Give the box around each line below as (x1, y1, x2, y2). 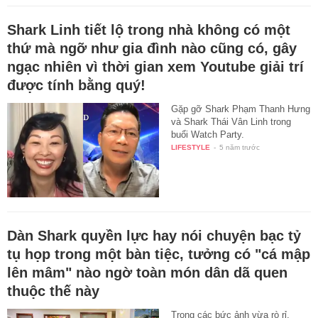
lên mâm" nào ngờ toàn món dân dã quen (7, 265, 287, 281)
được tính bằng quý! (7, 77, 146, 93)
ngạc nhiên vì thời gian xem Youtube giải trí (7, 58, 304, 75)
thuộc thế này (7, 283, 99, 300)
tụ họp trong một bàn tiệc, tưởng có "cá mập (7, 246, 310, 263)
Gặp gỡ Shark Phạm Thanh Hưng (171, 103, 311, 114)
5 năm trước (219, 143, 261, 151)
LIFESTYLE (171, 143, 211, 151)
